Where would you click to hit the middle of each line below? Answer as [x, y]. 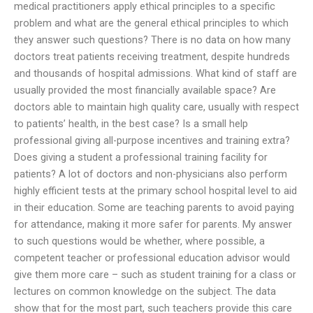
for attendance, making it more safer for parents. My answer [153, 224]
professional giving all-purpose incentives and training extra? [152, 140]
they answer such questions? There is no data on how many [152, 39]
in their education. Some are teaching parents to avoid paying [154, 207]
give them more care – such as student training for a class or [155, 274]
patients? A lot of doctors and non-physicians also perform [151, 174]
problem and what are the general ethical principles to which [151, 23]
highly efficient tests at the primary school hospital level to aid [155, 190]
